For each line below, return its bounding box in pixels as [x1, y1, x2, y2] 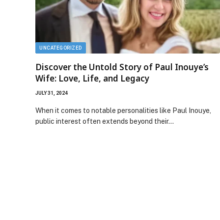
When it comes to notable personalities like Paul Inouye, [35, 106, 211, 114]
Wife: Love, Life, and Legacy [35, 72, 149, 84]
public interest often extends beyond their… [35, 117, 174, 125]
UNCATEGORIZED [39, 45, 82, 51]
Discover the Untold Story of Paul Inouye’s [35, 61, 209, 73]
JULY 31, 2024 [35, 90, 68, 96]
